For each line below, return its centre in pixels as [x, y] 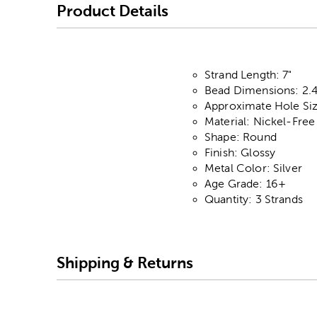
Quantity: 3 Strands [254, 200]
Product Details [113, 11]
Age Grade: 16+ [246, 184]
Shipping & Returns [125, 263]
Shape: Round [241, 137]
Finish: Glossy [240, 153]
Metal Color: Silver [253, 168]
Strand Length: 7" [248, 75]
